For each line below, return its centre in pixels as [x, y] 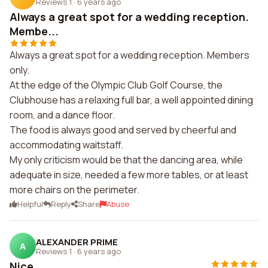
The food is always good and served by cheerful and [123, 130]
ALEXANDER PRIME [77, 242]
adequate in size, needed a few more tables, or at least [129, 175]
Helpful [30, 204]
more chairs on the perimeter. [74, 190]
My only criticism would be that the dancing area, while [126, 160]
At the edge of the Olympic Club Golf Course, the [116, 85]
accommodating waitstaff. [66, 145]
